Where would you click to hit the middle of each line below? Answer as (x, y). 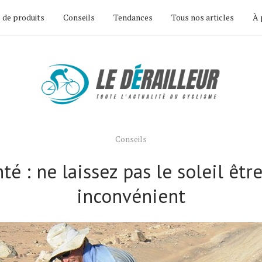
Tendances (133, 17)
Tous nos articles (203, 17)
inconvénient (131, 196)
